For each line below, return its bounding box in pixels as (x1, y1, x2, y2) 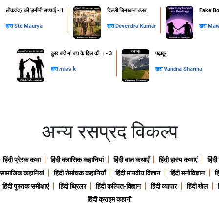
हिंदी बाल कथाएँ (113, 156, 149, 164)
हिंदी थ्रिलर (58, 182, 86, 191)
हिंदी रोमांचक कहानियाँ (53, 169, 106, 177)
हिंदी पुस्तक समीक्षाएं (2, 182, 49, 191)
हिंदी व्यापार (150, 182, 177, 191)
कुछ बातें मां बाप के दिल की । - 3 (50, 50, 112, 57)
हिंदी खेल (186, 182, 208, 191)
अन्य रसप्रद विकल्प (41, 120, 178, 144)
